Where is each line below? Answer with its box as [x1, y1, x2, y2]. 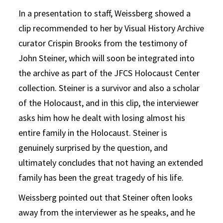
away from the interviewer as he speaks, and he [18, 206, 196, 218]
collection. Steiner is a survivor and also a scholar [18, 82, 200, 94]
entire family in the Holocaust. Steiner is [18, 126, 168, 138]
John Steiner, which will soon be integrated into [18, 52, 195, 64]
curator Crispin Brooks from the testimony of [18, 37, 188, 49]
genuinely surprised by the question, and [18, 141, 168, 153]
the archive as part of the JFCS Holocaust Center [18, 67, 200, 79]
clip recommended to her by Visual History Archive [18, 22, 205, 34]
